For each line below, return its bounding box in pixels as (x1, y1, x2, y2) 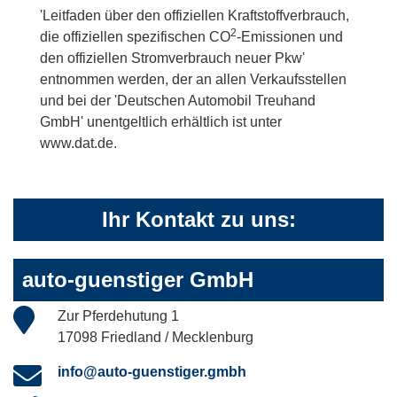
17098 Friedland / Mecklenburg (58, 330, 253, 346)
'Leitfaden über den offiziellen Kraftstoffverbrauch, (40, 8, 349, 24)
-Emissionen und (237, 29, 343, 45)
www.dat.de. (40, 136, 117, 152)
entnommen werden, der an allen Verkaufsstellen (40, 72, 346, 88)
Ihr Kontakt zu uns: (101, 207, 296, 232)
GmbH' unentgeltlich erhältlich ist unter (40, 114, 282, 130)
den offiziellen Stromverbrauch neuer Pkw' (40, 51, 305, 66)
